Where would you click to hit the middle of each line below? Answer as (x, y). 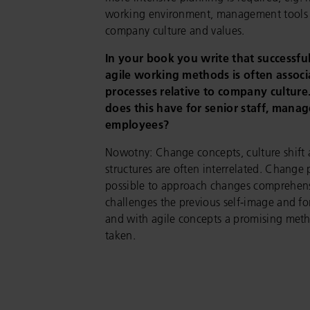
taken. (120, 235)
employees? (137, 125)
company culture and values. (175, 30)
